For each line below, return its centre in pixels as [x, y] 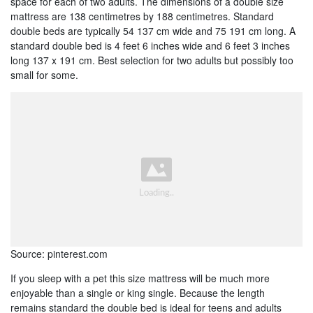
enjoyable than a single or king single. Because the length [138, 292]
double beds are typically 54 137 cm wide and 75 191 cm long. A [153, 30]
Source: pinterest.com [59, 253]
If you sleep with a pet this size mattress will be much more [140, 278]
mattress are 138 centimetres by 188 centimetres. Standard [142, 16]
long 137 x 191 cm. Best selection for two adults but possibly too [152, 60]
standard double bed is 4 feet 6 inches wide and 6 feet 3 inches [150, 45]
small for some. [44, 74]
